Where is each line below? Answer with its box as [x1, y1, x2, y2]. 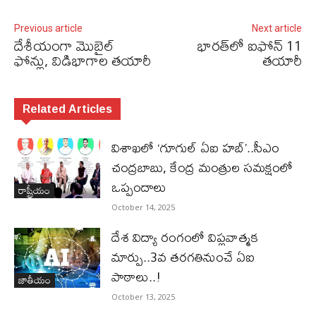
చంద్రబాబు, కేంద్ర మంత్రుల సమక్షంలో [111, 154, 293, 181]
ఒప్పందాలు [111, 174, 167, 200]
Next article [251, 22, 302, 34]
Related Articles [23, 97, 112, 119]
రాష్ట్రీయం [18, 181, 50, 200]
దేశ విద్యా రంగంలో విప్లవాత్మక [111, 224, 259, 250]
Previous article [14, 22, 83, 34]
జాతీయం [18, 270, 51, 290]
